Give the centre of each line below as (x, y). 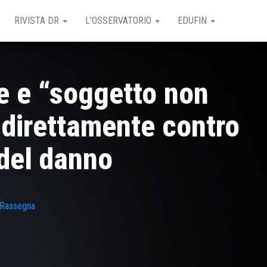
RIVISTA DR (38, 21)
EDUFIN (193, 21)
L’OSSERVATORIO (119, 21)
